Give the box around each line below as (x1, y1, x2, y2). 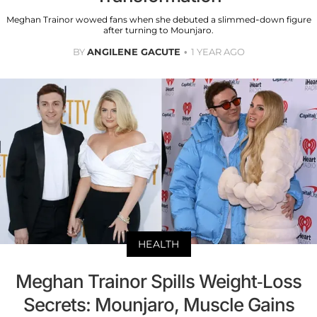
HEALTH (137, 238, 180, 251)
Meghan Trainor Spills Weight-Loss (16, 270, 301, 293)
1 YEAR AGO (190, 45, 245, 57)
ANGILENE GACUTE (86, 45, 180, 57)
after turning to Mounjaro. (103, 24, 214, 35)
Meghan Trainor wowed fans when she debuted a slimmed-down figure (6, 13, 311, 25)
